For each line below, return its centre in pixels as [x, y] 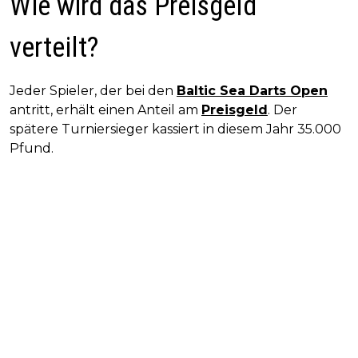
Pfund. [32, 149]
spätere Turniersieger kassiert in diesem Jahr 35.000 [175, 129]
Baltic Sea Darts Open [252, 91]
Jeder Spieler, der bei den [93, 91]
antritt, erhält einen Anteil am [105, 110]
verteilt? [54, 48]
